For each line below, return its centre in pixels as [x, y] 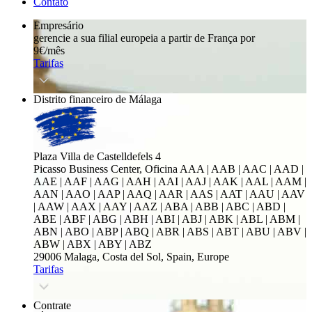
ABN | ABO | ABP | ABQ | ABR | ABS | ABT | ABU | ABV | [170, 232]
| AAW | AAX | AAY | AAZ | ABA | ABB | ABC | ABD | [159, 206]
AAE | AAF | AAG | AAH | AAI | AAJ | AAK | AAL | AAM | [170, 181]
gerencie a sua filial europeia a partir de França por [144, 38]
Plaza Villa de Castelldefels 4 [97, 156]
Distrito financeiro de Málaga [97, 99]
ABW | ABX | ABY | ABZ [93, 244]
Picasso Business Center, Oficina [107, 169]
